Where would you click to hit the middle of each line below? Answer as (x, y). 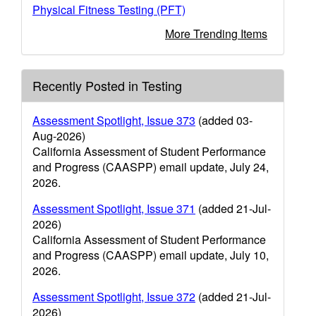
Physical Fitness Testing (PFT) (109, 10)
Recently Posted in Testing (107, 85)
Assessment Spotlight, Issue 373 (114, 120)
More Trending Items (216, 34)
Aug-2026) (59, 136)
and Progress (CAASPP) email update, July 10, (151, 255)
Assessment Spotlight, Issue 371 (114, 208)
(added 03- (224, 120)
